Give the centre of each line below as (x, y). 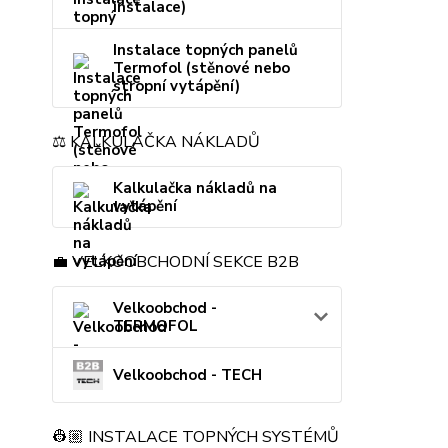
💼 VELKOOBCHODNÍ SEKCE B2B (175, 262)
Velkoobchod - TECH (187, 375)
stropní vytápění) (176, 86)
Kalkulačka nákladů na (195, 188)
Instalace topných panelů (205, 50)
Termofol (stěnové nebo (201, 68)
